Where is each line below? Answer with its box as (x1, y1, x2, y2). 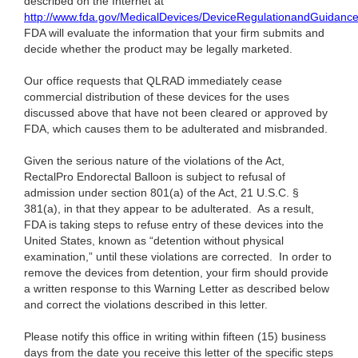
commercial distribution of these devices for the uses (24, 90, 289, 104)
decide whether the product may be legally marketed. (24, 42, 292, 56)
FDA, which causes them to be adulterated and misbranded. (24, 122, 328, 136)
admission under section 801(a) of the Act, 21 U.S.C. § (24, 186, 299, 200)
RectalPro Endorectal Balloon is (24, 170, 183, 184)
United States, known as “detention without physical (24, 234, 284, 248)
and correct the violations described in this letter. (24, 298, 271, 312)
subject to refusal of (183, 170, 285, 184)
